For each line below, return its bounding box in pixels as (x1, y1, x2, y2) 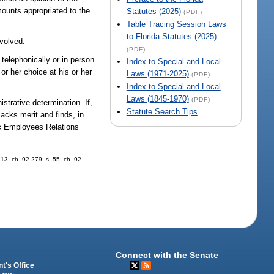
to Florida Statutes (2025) (126, 32, 217, 42)
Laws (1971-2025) (126, 69, 189, 79)
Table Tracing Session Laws (126, 20, 226, 29)
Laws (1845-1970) (126, 94, 189, 104)
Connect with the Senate (116, 250, 219, 261)
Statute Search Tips (126, 107, 198, 117)
